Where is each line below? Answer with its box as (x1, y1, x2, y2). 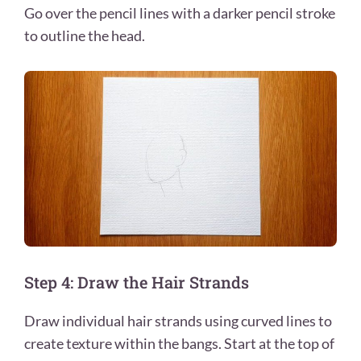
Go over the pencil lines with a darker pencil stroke (24, 3, 335, 22)
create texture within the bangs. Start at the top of (24, 334, 334, 352)
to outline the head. (24, 26, 145, 44)
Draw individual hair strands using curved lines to (24, 311, 332, 330)
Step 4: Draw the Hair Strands (24, 271, 249, 293)
